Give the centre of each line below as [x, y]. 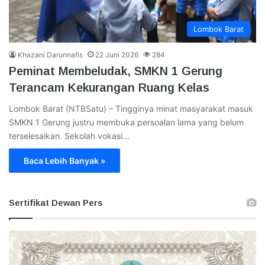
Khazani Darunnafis [50, 54]
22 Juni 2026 [117, 54]
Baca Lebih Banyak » [64, 160]
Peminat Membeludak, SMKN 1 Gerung [116, 71]
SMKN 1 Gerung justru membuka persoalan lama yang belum [126, 122]
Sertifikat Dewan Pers [56, 202]
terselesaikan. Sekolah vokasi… [69, 135]
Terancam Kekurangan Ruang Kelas [109, 87]
